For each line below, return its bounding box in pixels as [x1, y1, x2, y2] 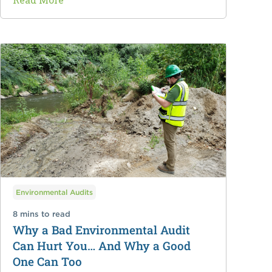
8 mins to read [13, 209, 71, 220]
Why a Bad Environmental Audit [13, 222, 191, 238]
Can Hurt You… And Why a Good [13, 238, 191, 254]
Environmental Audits [16, 188, 93, 197]
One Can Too [13, 254, 83, 270]
